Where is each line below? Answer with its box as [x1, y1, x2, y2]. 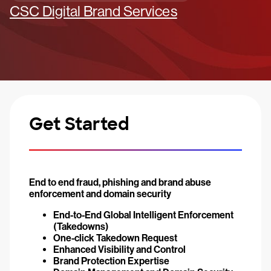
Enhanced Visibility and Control [53, 244, 186, 255]
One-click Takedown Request [53, 232, 177, 244]
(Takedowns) [53, 221, 109, 232]
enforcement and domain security [29, 188, 171, 200]
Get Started [29, 113, 129, 135]
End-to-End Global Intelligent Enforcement [53, 209, 233, 221]
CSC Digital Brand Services [10, 3, 177, 19]
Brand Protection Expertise [53, 255, 169, 267]
